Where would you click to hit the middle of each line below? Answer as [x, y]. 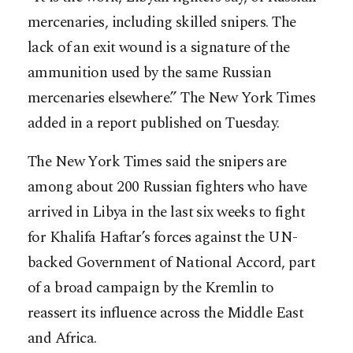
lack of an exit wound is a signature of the [159, 48]
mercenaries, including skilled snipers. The [162, 23]
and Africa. [62, 339]
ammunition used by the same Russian [150, 73]
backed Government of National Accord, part [172, 263]
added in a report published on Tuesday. [154, 124]
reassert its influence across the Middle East [166, 314]
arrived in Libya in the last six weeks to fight [167, 213]
